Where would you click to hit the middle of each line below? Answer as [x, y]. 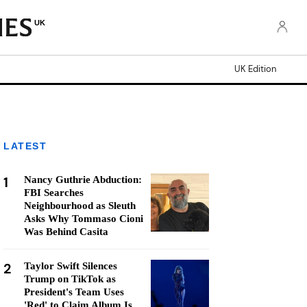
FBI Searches [54, 193]
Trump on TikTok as [70, 279]
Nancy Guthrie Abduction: [83, 180]
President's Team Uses [74, 292]
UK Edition [255, 69]
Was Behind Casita [66, 232]
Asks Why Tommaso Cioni [84, 219]
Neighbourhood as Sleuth [80, 206]
